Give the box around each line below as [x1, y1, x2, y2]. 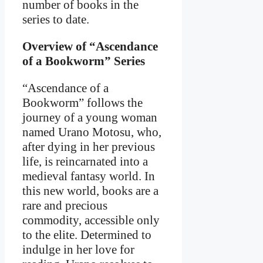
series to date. [22, 12, 89, 27]
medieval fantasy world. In [22, 169, 155, 184]
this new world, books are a [22, 184, 159, 198]
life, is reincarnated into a [22, 154, 148, 169]
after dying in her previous [22, 140, 155, 154]
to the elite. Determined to [22, 228, 151, 242]
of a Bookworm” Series [22, 54, 145, 69]
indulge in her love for [22, 242, 134, 257]
